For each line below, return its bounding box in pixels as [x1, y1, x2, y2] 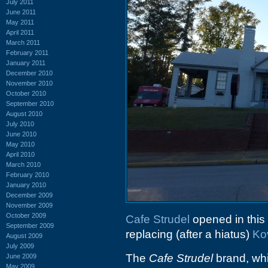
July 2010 [6, 120, 34, 127]
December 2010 [6, 69, 53, 77]
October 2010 [6, 89, 46, 97]
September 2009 [6, 221, 54, 229]
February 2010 [6, 170, 49, 178]
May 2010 [6, 140, 35, 148]
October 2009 [6, 211, 46, 219]
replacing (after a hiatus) [126, 228, 252, 240]
